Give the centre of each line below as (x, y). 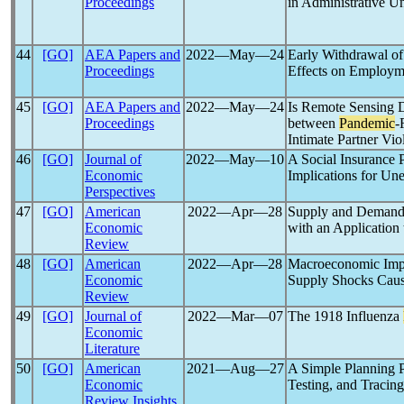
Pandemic (367, 123)
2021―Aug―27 (235, 368)
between (313, 123)
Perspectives (120, 192)
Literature (112, 349)
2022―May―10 (235, 159)
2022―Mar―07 (235, 316)
